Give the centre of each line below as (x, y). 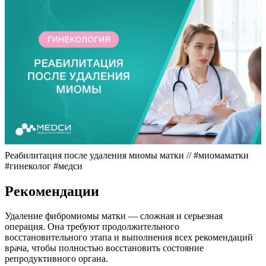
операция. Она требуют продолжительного (92, 227)
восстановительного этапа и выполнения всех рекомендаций (129, 237)
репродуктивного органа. (56, 259)
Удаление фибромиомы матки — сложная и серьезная (114, 216)
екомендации (56, 191)
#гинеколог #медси (44, 166)
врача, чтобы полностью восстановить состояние (104, 248)
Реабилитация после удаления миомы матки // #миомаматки (127, 155)
